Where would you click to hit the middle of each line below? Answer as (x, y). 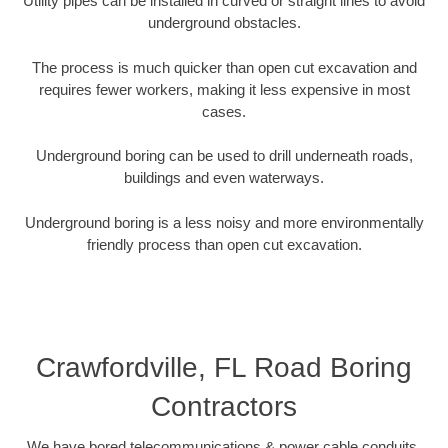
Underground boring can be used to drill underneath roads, (224, 156)
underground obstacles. (224, 23)
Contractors (224, 407)
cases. (224, 111)
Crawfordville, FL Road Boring (224, 368)
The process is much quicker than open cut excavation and (224, 67)
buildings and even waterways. (224, 178)
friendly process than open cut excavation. (224, 244)
